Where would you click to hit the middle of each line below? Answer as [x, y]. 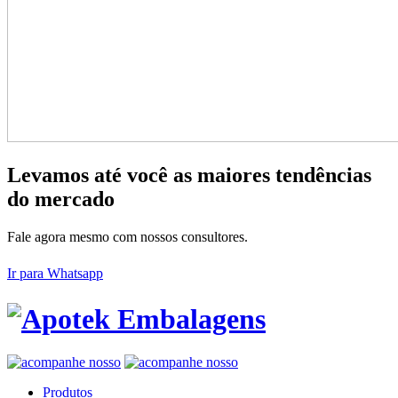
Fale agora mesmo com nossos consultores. [127, 237]
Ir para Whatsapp [55, 274]
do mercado [61, 199]
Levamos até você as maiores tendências [189, 175]
